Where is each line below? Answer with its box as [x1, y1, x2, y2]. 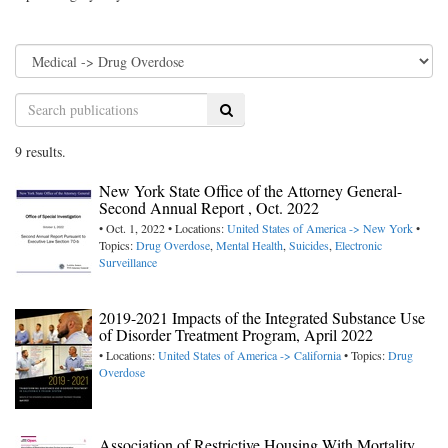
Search [219, 98, 257, 118]
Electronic [335, 236, 382, 253]
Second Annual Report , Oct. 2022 [99, 196, 319, 218]
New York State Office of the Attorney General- [99, 179, 402, 201]
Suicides [289, 236, 329, 253]
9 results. [15, 141, 66, 161]
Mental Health [216, 236, 283, 253]
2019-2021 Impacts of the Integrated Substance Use [99, 306, 425, 328]
